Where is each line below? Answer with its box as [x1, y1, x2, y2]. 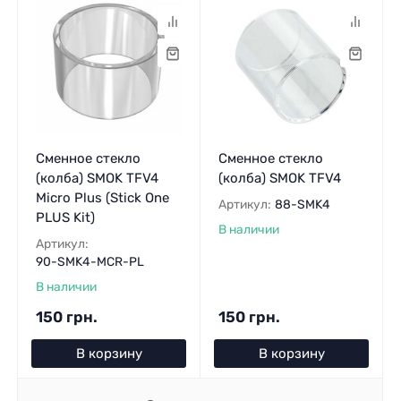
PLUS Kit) [35, 209, 95, 226]
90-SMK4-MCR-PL [35, 253, 144, 269]
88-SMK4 [274, 196, 330, 211]
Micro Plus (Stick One [35, 189, 169, 206]
